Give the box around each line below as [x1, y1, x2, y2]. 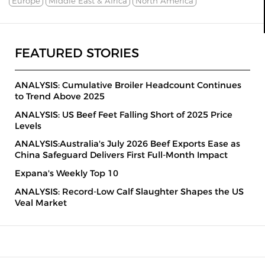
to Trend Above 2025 [15, 91, 105, 102]
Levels [15, 120, 41, 131]
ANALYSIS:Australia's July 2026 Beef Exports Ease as [15, 138, 240, 150]
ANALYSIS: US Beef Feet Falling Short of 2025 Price [15, 109, 232, 120]
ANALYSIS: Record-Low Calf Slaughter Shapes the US [15, 186, 244, 197]
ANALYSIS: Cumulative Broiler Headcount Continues [15, 80, 241, 91]
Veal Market [15, 197, 67, 208]
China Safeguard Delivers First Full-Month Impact [15, 150, 228, 161]
